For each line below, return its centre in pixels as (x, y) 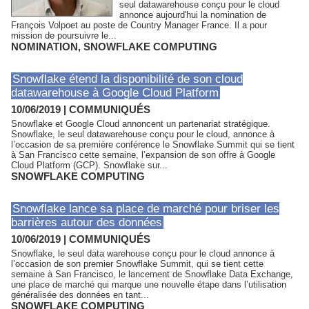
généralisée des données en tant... (80, 295)
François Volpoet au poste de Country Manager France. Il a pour (139, 25)
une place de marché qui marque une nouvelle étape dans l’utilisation (149, 285)
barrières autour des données (87, 222)
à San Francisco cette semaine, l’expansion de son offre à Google (143, 155)
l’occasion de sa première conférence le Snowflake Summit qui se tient (153, 144)
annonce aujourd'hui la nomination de (193, 15)
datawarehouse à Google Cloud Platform (115, 93)
